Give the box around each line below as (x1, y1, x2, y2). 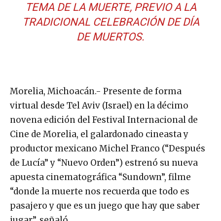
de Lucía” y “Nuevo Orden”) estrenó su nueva (10, 157, 198, 169)
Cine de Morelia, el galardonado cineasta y (10, 129, 188, 140)
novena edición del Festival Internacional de (10, 114, 198, 126)
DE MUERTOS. (76, 31, 145, 43)
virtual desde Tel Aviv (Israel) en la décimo (10, 100, 188, 111)
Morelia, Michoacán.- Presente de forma (10, 86, 182, 97)
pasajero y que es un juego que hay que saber (10, 200, 200, 212)
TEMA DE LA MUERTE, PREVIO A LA (25, 1, 196, 14)
